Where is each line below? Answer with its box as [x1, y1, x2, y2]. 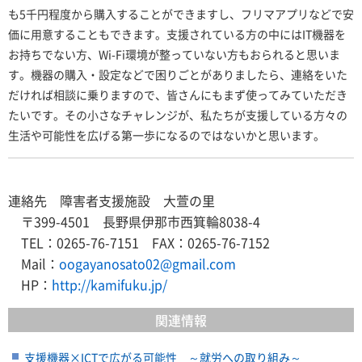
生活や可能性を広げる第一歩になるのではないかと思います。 [8, 127, 325, 144]
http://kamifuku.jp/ [52, 275, 167, 295]
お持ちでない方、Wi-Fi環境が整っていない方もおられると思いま [8, 46, 340, 63]
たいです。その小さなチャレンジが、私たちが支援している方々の [8, 107, 347, 124]
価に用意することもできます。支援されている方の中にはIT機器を [8, 26, 346, 43]
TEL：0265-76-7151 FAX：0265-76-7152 [8, 233, 270, 253]
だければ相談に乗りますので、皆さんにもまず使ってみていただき [8, 86, 347, 103]
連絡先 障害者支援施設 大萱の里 [8, 191, 215, 211]
